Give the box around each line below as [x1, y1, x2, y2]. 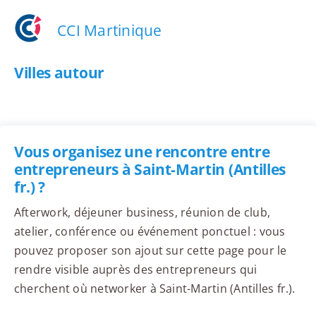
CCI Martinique [57, 20, 162, 40]
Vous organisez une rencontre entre [13, 142, 270, 162]
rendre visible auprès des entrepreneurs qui [13, 262, 257, 278]
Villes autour [13, 63, 104, 83]
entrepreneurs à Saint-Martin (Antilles [13, 159, 286, 180]
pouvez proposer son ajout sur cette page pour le [13, 243, 287, 259]
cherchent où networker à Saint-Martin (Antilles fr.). [13, 281, 296, 297]
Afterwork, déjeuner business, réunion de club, [13, 205, 271, 221]
